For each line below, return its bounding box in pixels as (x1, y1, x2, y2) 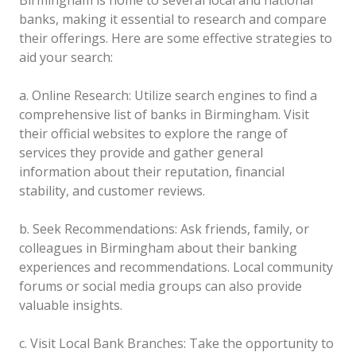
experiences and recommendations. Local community (19, 257, 333, 276)
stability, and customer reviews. (19, 181, 205, 199)
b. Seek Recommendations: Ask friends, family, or (19, 219, 309, 238)
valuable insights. (19, 296, 122, 314)
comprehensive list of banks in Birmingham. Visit (19, 105, 309, 123)
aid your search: (19, 48, 113, 66)
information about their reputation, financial (19, 162, 284, 180)
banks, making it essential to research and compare (19, 10, 327, 28)
